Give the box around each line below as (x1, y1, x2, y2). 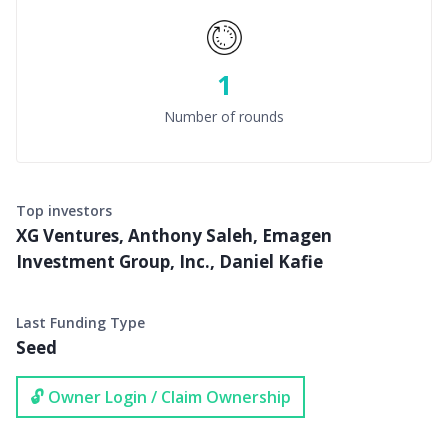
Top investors (16, 201, 112, 220)
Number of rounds (164, 106, 284, 126)
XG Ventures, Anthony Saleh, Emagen (16, 224, 332, 247)
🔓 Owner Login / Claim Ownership (30, 386, 291, 408)
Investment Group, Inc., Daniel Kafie (16, 250, 323, 273)
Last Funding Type (16, 313, 145, 332)
